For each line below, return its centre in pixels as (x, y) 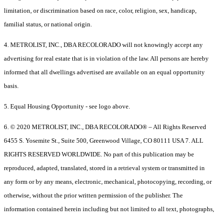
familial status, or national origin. (48, 24)
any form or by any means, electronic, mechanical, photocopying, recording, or (108, 182)
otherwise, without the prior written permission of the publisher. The (93, 196)
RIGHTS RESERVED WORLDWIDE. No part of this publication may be (99, 154)
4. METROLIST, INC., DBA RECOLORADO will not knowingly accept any (103, 45)
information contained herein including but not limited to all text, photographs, (109, 209)
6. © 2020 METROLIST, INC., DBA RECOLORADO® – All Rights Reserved (105, 127)
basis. (11, 86)
